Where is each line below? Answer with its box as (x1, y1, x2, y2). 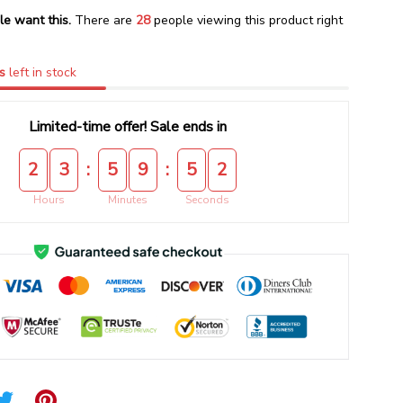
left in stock (5, 64, 77, 81)
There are (74, 12, 136, 29)
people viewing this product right (149, 12, 343, 29)
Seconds (184, 192, 229, 207)
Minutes (108, 192, 148, 207)
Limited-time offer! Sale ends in (29, 116, 228, 137)
